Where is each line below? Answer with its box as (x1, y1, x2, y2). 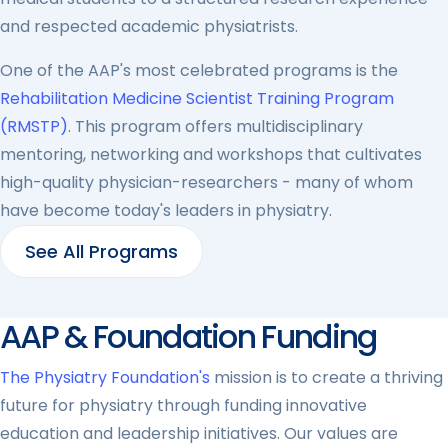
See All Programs (25, 239, 178, 264)
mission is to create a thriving (214, 366, 443, 389)
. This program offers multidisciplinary (68, 115, 363, 138)
